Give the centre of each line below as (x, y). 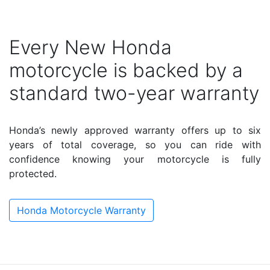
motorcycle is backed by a (126, 70)
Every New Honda (90, 47)
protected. (33, 173)
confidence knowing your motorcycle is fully (135, 159)
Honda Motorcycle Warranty (81, 210)
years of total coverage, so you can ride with (135, 144)
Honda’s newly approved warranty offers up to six (135, 130)
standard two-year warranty (134, 93)
